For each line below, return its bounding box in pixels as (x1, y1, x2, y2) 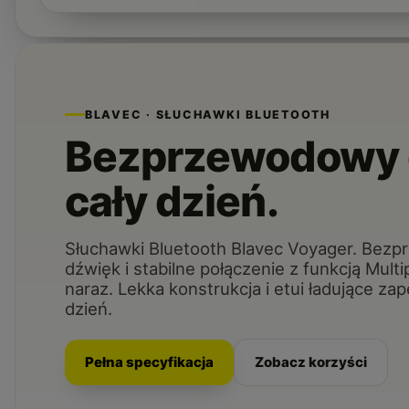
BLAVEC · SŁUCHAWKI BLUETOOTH (84, 107, 330, 121)
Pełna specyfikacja (84, 352, 214, 371)
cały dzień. (64, 174, 278, 226)
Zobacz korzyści (254, 352, 367, 371)
